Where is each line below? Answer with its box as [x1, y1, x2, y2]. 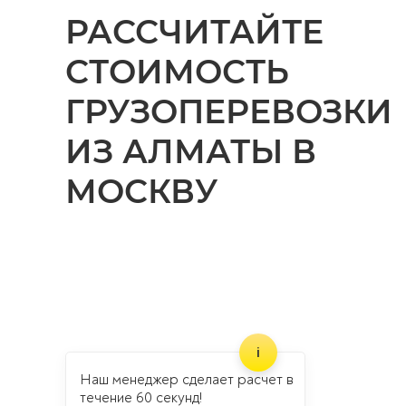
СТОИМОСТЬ [65, 52, 289, 92]
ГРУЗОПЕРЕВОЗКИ [65, 92, 392, 131]
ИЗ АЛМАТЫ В [65, 131, 316, 171]
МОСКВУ [65, 171, 217, 211]
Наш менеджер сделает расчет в [80, 371, 294, 389]
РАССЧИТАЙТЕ [65, 12, 324, 52]
